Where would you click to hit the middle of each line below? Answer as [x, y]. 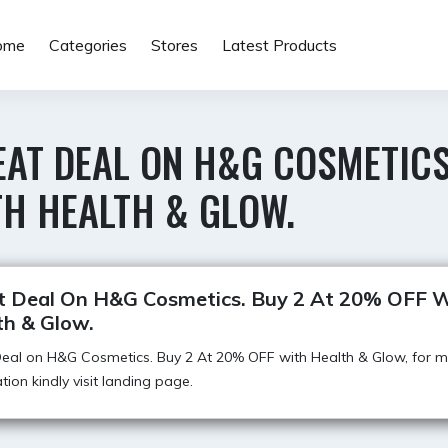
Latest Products [279, 45]
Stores [174, 45]
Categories [87, 45]
